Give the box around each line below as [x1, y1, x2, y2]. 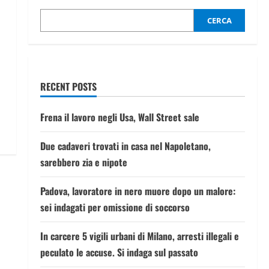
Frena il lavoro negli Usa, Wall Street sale [40, 110, 199, 124]
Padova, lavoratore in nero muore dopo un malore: [40, 184, 235, 198]
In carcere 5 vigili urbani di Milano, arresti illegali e [40, 229, 239, 243]
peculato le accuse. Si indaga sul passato [40, 245, 198, 259]
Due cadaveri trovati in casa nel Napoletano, [40, 139, 211, 153]
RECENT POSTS [40, 79, 97, 94]
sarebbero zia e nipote [40, 155, 127, 169]
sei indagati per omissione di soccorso [40, 200, 190, 214]
